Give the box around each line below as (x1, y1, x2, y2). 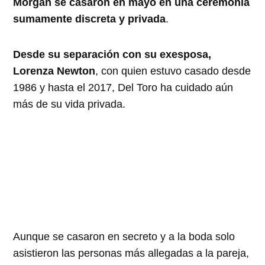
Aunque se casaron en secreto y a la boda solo (13, 230, 235, 243)
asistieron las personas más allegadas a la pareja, (13, 247, 250, 259)
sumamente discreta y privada (13, 12, 166, 25)
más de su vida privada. (13, 98, 126, 110)
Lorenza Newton (13, 64, 96, 77)
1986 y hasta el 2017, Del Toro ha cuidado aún (13, 81, 234, 93)
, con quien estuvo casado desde (95, 64, 251, 77)
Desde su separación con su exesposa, (13, 48, 212, 60)
